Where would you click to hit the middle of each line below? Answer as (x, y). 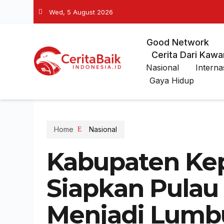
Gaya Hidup (171, 80)
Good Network (177, 42)
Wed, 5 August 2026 (81, 12)
